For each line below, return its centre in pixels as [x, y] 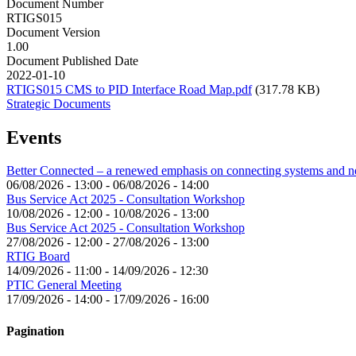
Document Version [53, 32]
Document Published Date [72, 60]
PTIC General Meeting [64, 285]
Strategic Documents [58, 103]
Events [34, 137]
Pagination [35, 331]
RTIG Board [38, 257]
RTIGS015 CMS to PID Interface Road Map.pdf [129, 89]
